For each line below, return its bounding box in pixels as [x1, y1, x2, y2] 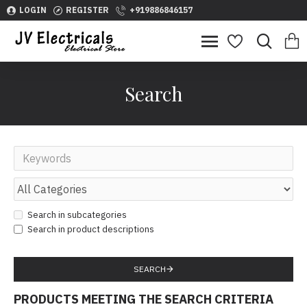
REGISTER [66, 5, 109, 15]
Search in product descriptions [27, 223, 154, 235]
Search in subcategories [27, 209, 127, 221]
